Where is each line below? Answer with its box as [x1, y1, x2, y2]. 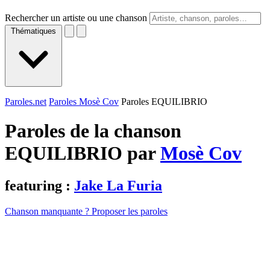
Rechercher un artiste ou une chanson [5, 13, 147, 23]
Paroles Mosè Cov [49, 96, 119, 107]
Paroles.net [5, 96, 46, 107]
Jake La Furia [74, 177, 162, 193]
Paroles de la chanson [5, 120, 181, 142]
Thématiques [11, 27, 56, 36]
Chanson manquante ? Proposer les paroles [5, 206, 168, 216]
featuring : [5, 177, 74, 193]
